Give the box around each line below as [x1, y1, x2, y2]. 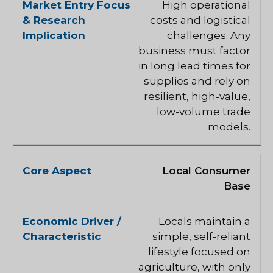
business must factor [138, 44, 250, 57]
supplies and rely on [144, 75, 250, 88]
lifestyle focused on [148, 246, 250, 258]
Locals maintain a [158, 215, 250, 228]
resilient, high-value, [144, 90, 250, 103]
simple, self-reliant [152, 230, 250, 243]
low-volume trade [157, 105, 250, 118]
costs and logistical [150, 14, 250, 27]
